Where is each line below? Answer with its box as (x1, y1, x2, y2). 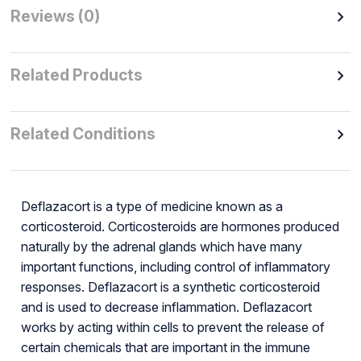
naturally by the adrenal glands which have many (20, 238, 302, 255)
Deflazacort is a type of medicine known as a (20, 197, 283, 214)
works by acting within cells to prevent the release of (20, 318, 325, 335)
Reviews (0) (10, 6, 100, 27)
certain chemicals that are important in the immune (20, 338, 310, 355)
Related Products (10, 65, 143, 85)
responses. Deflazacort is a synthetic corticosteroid (20, 278, 320, 295)
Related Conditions (10, 124, 156, 144)
